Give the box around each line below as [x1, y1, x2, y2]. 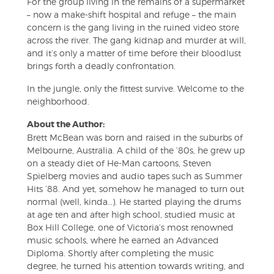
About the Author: [27, 119, 105, 130]
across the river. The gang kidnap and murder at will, [27, 35, 246, 45]
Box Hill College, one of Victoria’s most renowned [27, 222, 234, 232]
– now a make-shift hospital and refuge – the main [27, 9, 236, 20]
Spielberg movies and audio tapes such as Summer [27, 171, 242, 181]
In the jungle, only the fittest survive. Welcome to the [27, 83, 244, 94]
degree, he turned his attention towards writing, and [27, 261, 245, 271]
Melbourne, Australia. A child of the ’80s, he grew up [27, 145, 245, 155]
